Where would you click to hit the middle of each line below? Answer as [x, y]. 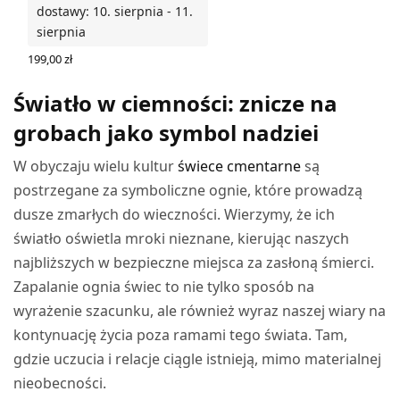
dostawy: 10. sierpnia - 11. [115, 12]
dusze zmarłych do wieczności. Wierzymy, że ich [175, 215]
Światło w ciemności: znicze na [175, 104]
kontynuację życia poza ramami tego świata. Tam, [181, 335]
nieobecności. [60, 383]
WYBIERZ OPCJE [72, 74]
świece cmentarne [240, 167]
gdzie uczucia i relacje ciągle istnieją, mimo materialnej [198, 359]
